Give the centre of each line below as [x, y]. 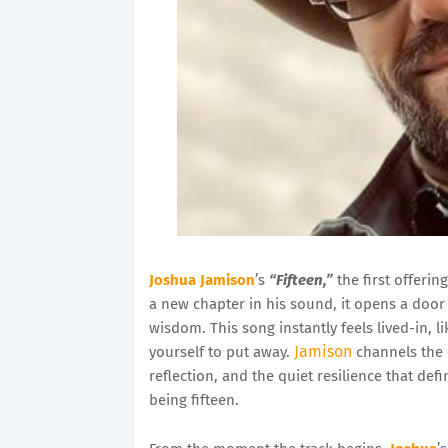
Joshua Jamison [202, 280]
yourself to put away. [221, 352]
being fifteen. [194, 400]
